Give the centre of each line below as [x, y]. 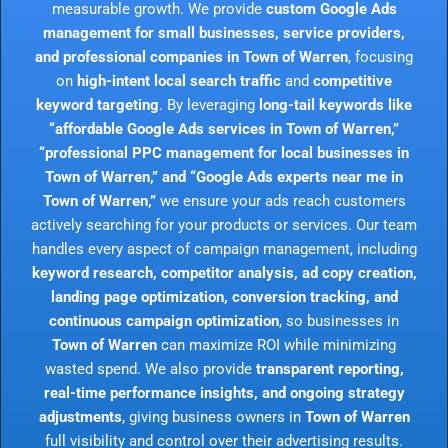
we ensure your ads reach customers [280, 200]
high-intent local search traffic [179, 80]
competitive [352, 80]
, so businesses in [339, 320]
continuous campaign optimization [164, 320]
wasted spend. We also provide [150, 368]
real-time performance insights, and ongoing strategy [224, 392]
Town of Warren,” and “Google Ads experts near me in [224, 176]
